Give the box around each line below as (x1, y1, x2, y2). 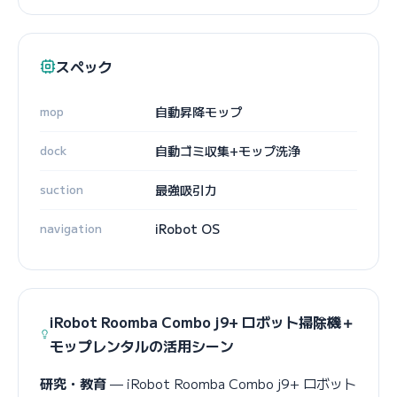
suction (40, 180, 83, 198)
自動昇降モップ (155, 102, 242, 121)
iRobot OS (155, 219, 220, 237)
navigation (40, 219, 102, 237)
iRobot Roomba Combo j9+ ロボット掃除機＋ (50, 310, 356, 332)
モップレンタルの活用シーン (50, 334, 235, 356)
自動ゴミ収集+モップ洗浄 (155, 141, 300, 160)
